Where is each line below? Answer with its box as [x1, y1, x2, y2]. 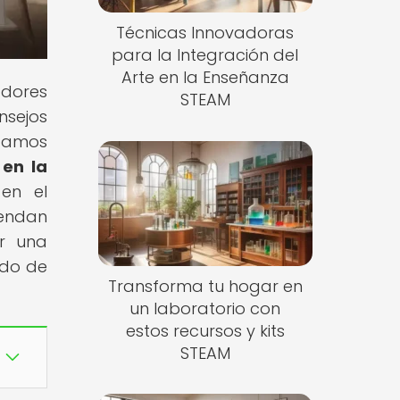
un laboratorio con [129, 296, 281, 320]
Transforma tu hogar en [107, 274, 303, 297]
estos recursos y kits [125, 319, 285, 342]
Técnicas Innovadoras [116, 21, 295, 45]
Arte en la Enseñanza [121, 66, 289, 89]
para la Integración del [112, 44, 299, 67]
